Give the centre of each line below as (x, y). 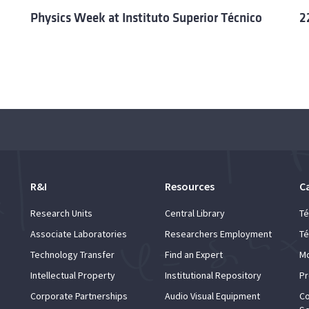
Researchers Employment (218, 233)
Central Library (195, 213)
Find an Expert (194, 254)
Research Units (61, 213)
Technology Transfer (72, 254)
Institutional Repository (213, 275)
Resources (190, 186)
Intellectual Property (73, 275)
